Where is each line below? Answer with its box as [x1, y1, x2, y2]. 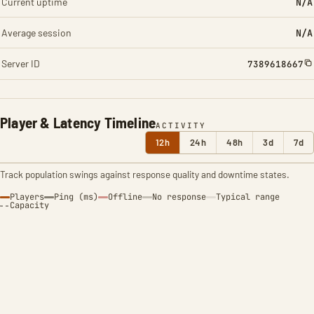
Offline [108, 191, 142, 203]
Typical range [216, 191, 280, 203]
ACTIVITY [156, 121, 207, 130]
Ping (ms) [54, 191, 98, 203]
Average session [1, 27, 71, 39]
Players [10, 191, 44, 203]
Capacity [10, 200, 49, 211]
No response [152, 191, 206, 203]
